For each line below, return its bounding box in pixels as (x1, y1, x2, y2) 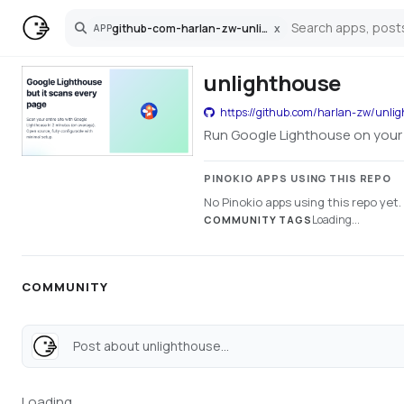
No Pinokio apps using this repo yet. (204, 194, 402, 210)
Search (74, 26, 111, 41)
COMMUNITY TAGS (204, 213, 312, 226)
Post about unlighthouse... (73, 337, 229, 354)
